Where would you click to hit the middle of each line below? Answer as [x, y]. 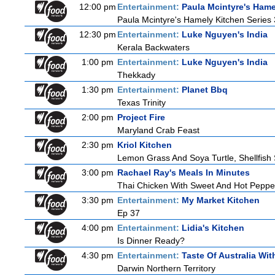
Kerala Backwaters [153, 47]
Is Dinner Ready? [151, 241]
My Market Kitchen [221, 200]
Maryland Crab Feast [158, 130]
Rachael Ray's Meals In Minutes [184, 172]
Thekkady [136, 75]
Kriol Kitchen [145, 145]
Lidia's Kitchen [213, 228]
